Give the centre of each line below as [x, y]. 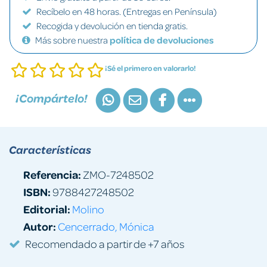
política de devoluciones [162, 40]
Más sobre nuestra [72, 40]
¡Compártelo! [52, 98]
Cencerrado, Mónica [106, 226]
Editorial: [47, 209]
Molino [88, 209]
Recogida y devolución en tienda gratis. [112, 26]
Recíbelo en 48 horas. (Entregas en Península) [127, 11]
